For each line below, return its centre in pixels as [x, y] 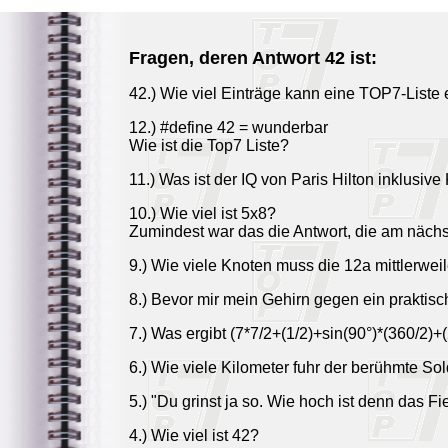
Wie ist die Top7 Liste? [209, 145]
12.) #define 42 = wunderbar [228, 127]
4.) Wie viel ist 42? [194, 435]
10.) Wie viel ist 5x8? [202, 213]
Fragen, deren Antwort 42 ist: [253, 58]
